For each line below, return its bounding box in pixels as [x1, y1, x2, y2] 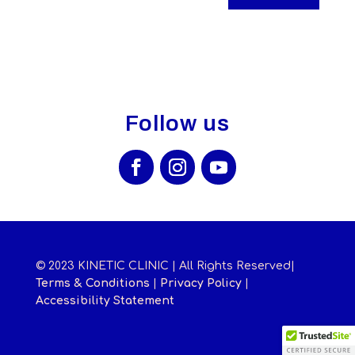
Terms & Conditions [35, 277, 150, 290]
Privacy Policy [159, 277, 242, 290]
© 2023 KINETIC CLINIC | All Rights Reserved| [35, 260, 295, 273]
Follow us [124, 111, 230, 136]
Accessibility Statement [35, 295, 174, 307]
